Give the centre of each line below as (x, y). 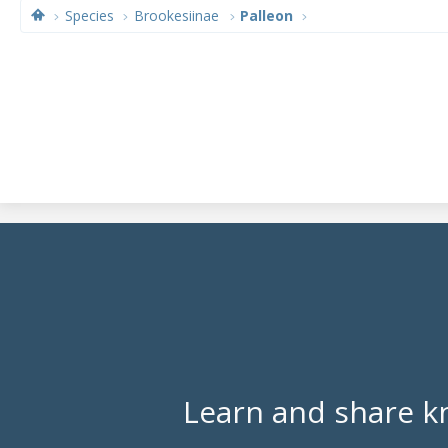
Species (90, 15)
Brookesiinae (177, 15)
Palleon (266, 15)
